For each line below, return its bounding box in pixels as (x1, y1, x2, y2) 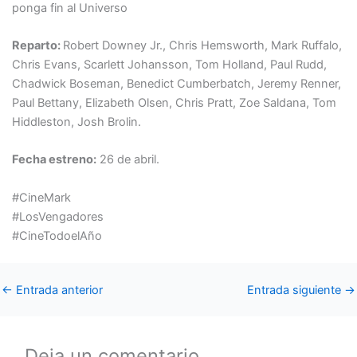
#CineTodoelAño (11, 228, 102, 243)
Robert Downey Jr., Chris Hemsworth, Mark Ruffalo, (62, 38, 342, 53)
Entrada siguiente (247, 282, 344, 297)
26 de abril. (96, 152, 159, 167)
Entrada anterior (13, 282, 103, 297)
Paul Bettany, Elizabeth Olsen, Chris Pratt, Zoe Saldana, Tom (11, 96, 336, 111)
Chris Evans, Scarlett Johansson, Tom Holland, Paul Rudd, (11, 57, 327, 73)
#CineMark (11, 190, 71, 205)
